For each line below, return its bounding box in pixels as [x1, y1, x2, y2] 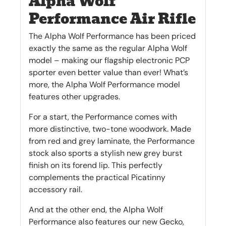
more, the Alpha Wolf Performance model [29, 79, 180, 90]
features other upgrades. [29, 91, 120, 102]
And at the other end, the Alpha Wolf [29, 204, 163, 215]
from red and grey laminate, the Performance [29, 136, 195, 147]
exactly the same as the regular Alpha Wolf [29, 43, 187, 54]
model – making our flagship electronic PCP [29, 55, 190, 66]
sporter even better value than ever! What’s [29, 67, 188, 78]
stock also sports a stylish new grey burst [29, 148, 182, 159]
